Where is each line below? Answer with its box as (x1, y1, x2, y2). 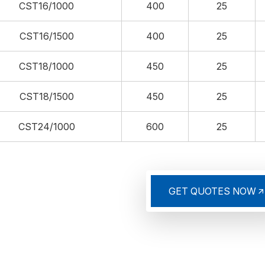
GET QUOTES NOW (168, 185, 256, 197)
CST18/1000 (19, 60, 74, 72)
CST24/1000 (18, 120, 75, 132)
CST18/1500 (19, 90, 74, 102)
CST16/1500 (19, 30, 74, 42)
